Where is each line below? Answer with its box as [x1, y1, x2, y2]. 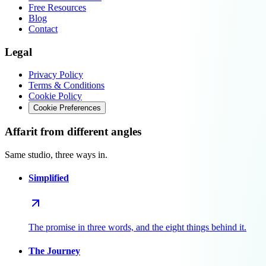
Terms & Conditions [28, 80, 104, 91]
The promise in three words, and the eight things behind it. [28, 222, 246, 233]
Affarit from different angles [5, 125, 141, 138]
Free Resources [28, 2, 86, 12]
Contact [28, 23, 58, 34]
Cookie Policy [28, 91, 82, 102]
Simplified [28, 173, 69, 183]
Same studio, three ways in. [5, 149, 107, 160]
